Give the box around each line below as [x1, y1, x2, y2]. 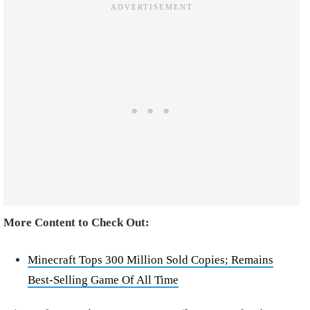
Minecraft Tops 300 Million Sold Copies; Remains [28, 253, 273, 266]
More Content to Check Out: [3, 215, 152, 229]
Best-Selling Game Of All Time [28, 273, 179, 286]
